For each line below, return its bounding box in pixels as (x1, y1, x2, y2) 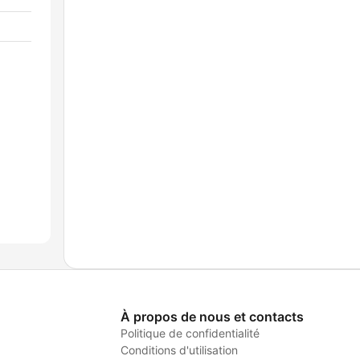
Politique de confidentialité (120, 326, 260, 341)
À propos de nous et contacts (120, 309, 304, 325)
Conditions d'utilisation (120, 343, 238, 358)
